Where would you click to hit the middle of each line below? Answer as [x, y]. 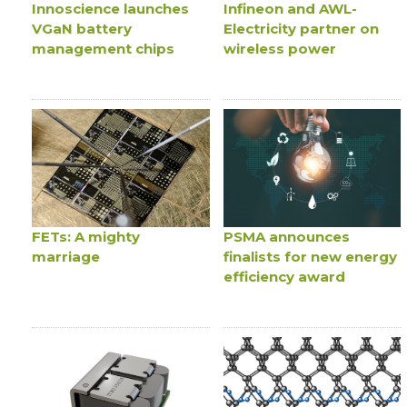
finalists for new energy [310, 257]
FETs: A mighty [86, 237]
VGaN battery [82, 28]
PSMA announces [286, 237]
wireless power [279, 48]
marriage [66, 257]
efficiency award [284, 277]
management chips [104, 48]
